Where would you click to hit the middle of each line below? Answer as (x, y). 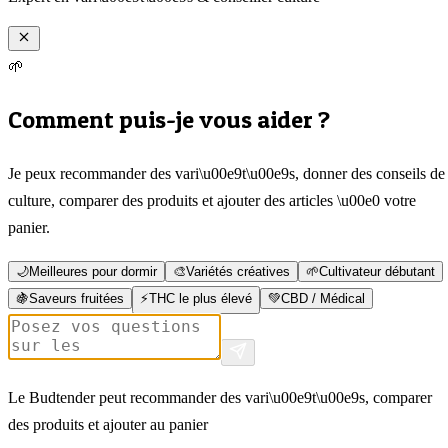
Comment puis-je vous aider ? (169, 119)
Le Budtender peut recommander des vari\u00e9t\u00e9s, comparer (220, 397)
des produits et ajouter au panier (108, 424)
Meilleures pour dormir (93, 271)
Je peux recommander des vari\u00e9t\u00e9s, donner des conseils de (226, 173)
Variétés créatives (238, 271)
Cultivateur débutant (377, 271)
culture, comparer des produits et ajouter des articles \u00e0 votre (212, 200)
